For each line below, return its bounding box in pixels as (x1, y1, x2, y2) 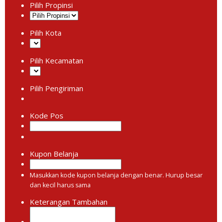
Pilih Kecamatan (30, 55, 83, 65)
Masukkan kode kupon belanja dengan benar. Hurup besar (30, 171, 203, 179)
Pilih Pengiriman (30, 83, 83, 93)
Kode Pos (30, 111, 63, 120)
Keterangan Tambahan (30, 197, 108, 207)
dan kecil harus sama (30, 181, 91, 189)
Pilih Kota (30, 28, 61, 38)
